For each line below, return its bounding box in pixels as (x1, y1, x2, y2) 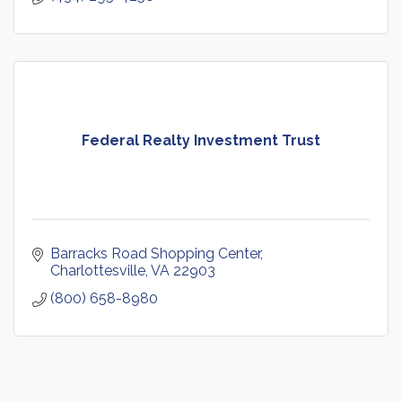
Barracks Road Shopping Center (50, 245, 260, 263)
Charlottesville (50, 262, 145, 280)
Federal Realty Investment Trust (82, 132, 320, 150)
